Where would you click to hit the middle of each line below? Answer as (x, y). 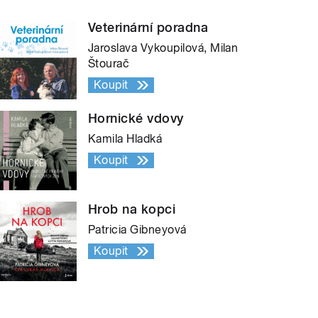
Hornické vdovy (136, 119)
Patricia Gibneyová (137, 230)
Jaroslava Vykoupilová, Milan (163, 48)
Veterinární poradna (148, 28)
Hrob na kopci (132, 209)
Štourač (109, 64)
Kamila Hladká (125, 139)
